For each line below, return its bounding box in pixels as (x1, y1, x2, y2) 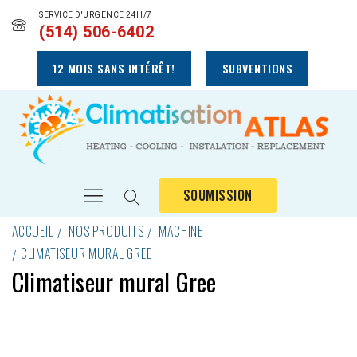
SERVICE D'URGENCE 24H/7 (39, 10, 152, 21)
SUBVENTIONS (222, 60, 292, 76)
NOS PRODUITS (69, 222, 144, 241)
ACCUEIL (12, 222, 54, 241)
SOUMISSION (182, 186, 253, 205)
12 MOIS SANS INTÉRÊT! (53, 60, 175, 76)
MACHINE (159, 222, 204, 241)
